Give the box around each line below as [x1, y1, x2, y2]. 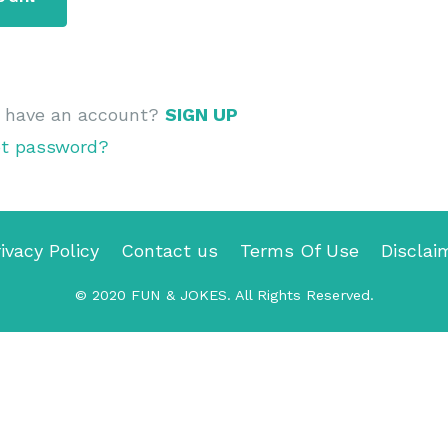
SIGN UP [165, 104, 238, 125]
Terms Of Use [240, 240, 359, 261]
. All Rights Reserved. [226, 287, 374, 303]
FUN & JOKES [130, 287, 227, 303]
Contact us [121, 240, 218, 261]
